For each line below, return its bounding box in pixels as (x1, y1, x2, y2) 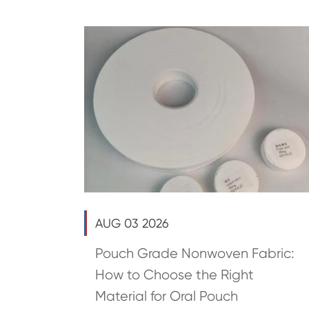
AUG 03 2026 (95, 215, 169, 230)
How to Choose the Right (95, 266, 254, 283)
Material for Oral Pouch (95, 288, 238, 304)
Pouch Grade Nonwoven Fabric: (95, 245, 295, 261)
